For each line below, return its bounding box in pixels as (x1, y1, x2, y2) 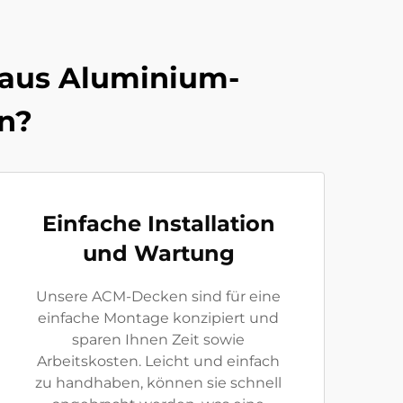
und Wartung (82, 240, 235, 266)
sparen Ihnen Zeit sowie (72, 331, 245, 348)
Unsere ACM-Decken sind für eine (36, 288, 281, 305)
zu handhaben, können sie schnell (35, 374, 282, 391)
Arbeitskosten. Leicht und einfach (37, 353, 280, 370)
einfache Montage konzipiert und (38, 309, 279, 327)
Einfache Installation (41, 210, 275, 237)
